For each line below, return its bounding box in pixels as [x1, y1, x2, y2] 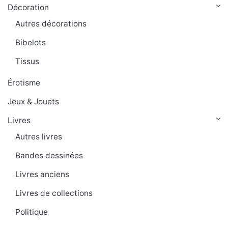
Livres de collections [15, 188, 93, 198]
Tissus [15, 56, 39, 67]
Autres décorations [15, 19, 87, 29]
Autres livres [15, 132, 62, 142]
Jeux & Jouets [8, 97, 59, 107]
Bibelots [15, 38, 46, 48]
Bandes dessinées [15, 151, 83, 161]
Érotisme [8, 78, 40, 88]
